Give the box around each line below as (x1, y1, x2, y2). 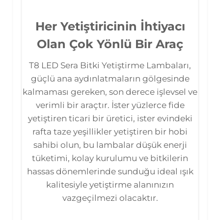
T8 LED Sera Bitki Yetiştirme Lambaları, (29, 60, 191, 70)
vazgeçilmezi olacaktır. (62, 192, 158, 203)
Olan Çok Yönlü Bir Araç (37, 36, 183, 51)
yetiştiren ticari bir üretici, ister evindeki (27, 113, 192, 123)
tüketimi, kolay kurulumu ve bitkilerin (32, 153, 188, 163)
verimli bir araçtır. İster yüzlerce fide (35, 100, 185, 110)
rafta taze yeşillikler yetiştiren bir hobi (32, 126, 188, 137)
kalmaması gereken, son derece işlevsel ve (23, 86, 197, 97)
